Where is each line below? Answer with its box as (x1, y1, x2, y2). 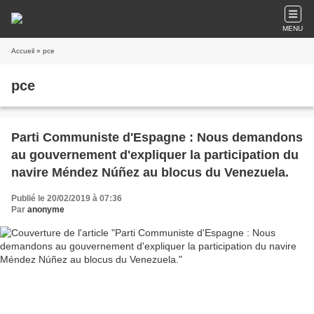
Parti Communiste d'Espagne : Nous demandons (11, 130, 303, 144)
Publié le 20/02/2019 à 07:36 (11, 193, 122, 203)
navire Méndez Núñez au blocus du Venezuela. (11, 165, 289, 179)
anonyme (27, 205, 64, 214)
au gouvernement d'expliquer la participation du (11, 148, 299, 162)
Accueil (11, 47, 34, 55)
